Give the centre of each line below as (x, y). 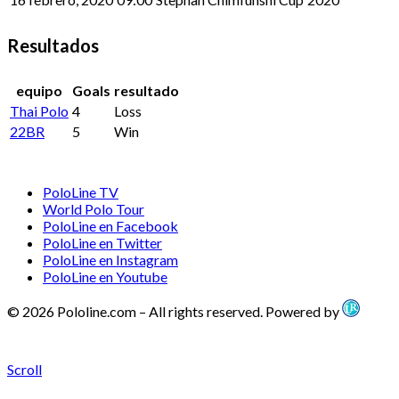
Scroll (24, 370)
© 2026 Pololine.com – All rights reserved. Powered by (175, 312)
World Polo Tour (94, 209)
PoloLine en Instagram (110, 260)
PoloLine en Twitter (102, 243)
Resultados (53, 45)
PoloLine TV (81, 192)
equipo (39, 91)
